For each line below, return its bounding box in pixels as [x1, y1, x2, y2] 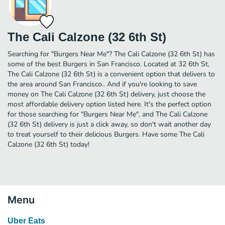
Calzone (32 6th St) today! [8, 139, 89, 149]
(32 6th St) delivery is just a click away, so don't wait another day [8, 119, 211, 129]
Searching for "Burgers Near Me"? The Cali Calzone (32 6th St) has [8, 49, 215, 59]
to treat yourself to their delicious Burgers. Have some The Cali [8, 129, 204, 139]
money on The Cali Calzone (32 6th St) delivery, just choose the [8, 89, 205, 99]
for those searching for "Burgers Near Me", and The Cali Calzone [8, 109, 207, 119]
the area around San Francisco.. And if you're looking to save [8, 79, 197, 89]
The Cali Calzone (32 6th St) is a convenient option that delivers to [8, 69, 215, 79]
